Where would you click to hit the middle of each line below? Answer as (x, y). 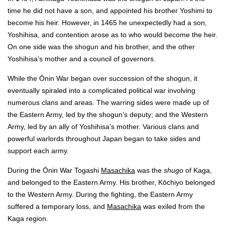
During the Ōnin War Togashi (54, 170)
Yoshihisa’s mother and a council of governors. (83, 59)
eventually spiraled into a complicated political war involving (101, 90)
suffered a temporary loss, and (57, 206)
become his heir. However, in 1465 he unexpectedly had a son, (107, 23)
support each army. (39, 151)
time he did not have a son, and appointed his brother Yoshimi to (110, 11)
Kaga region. (28, 218)
